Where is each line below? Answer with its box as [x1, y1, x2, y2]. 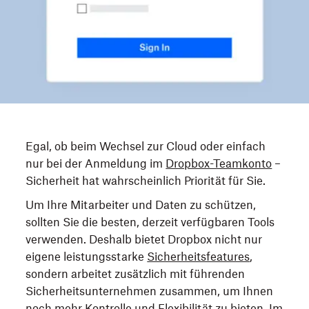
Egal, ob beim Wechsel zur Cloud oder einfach [26, 139, 266, 153]
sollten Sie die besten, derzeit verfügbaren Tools [26, 215, 275, 229]
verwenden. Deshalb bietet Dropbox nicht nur [26, 232, 263, 246]
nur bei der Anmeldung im [26, 157, 166, 170]
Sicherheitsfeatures [147, 250, 250, 263]
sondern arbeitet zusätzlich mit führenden [26, 267, 246, 281]
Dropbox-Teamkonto [166, 157, 272, 170]
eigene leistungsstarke [26, 250, 148, 263]
